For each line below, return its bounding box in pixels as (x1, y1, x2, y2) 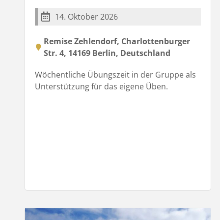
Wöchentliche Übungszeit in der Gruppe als (35, 69, 196, 80)
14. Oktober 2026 (55, 11, 118, 22)
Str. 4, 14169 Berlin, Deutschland (44, 47, 170, 58)
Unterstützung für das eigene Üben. (35, 81, 168, 92)
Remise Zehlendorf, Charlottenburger (44, 35, 190, 47)
